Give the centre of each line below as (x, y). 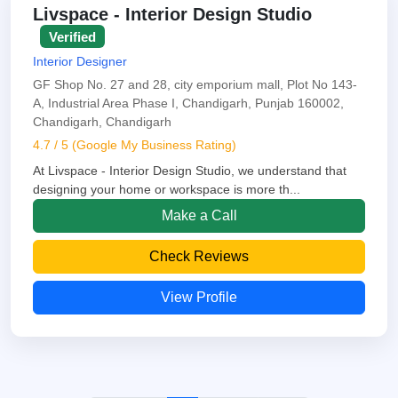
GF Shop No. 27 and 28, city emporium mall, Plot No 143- (195, 84)
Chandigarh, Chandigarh (102, 121)
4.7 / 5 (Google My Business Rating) (135, 144)
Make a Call (199, 215)
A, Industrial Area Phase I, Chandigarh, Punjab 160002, (188, 103)
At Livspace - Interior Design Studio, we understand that (190, 170)
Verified (72, 36)
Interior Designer (80, 61)
